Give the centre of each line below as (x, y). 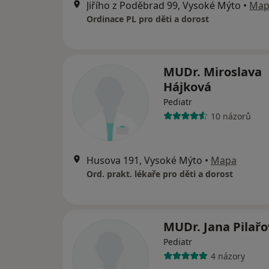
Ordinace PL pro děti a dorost (148, 19)
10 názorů (231, 116)
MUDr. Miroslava (213, 72)
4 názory (228, 256)
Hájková (187, 87)
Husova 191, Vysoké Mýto (144, 160)
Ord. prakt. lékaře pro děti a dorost (160, 174)
